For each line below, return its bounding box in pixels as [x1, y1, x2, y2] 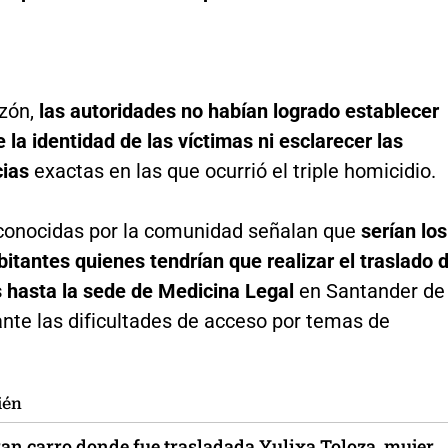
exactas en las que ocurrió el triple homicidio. [33, 159, 436, 184]
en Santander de [298, 279, 445, 304]
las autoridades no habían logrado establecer [38, 99, 439, 124]
